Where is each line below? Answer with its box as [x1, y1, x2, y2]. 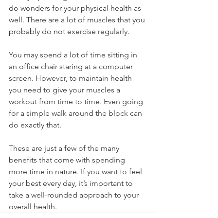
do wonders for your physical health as [9, 3, 143, 13]
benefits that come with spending [9, 155, 127, 164]
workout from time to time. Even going [9, 96, 145, 106]
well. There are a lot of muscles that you [9, 15, 147, 24]
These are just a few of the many [9, 143, 121, 153]
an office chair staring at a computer [9, 61, 135, 71]
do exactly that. [9, 120, 61, 129]
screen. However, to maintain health [9, 73, 134, 83]
